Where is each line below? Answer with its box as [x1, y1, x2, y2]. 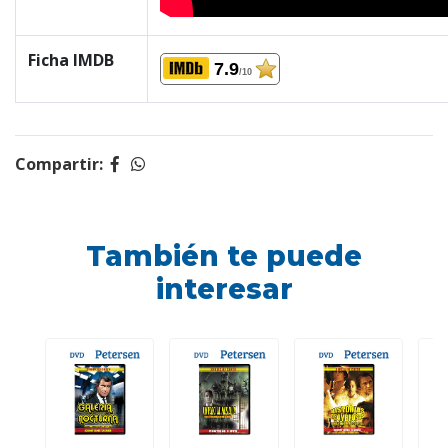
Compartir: [15, 153, 103, 175]
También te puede [86, 239, 362, 273]
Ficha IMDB [28, 49, 114, 71]
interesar [155, 272, 293, 306]
